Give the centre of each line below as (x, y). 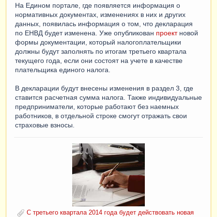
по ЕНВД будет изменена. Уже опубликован (85, 33)
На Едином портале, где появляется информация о (98, 6)
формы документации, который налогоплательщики (98, 42)
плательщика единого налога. (63, 70)
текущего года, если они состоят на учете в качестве (99, 61)
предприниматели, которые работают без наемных (97, 107)
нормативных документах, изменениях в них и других (100, 15)
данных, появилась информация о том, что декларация (104, 24)
